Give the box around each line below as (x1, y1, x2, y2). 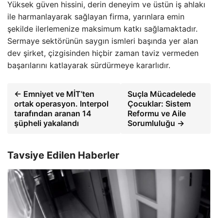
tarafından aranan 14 (14, 109, 91, 118)
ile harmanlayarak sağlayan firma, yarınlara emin (7, 12, 184, 21)
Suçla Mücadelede (127, 89, 196, 99)
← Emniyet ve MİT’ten (14, 89, 94, 99)
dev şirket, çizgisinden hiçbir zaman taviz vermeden (7, 48, 199, 58)
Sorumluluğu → (127, 118, 185, 128)
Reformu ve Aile (127, 109, 186, 118)
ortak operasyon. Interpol (14, 99, 109, 109)
